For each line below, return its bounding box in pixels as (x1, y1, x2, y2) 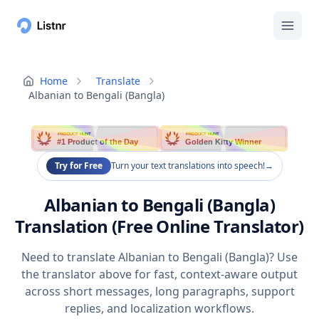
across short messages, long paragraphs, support (24, 283, 295, 300)
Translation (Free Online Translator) (15, 214, 304, 239)
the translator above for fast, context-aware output (21, 266, 298, 283)
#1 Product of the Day (57, 137, 140, 147)
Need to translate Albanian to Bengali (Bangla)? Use (21, 249, 298, 266)
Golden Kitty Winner (185, 137, 263, 147)
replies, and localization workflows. (65, 300, 254, 317)
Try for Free (54, 159, 103, 172)
